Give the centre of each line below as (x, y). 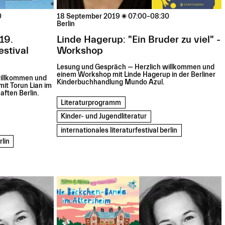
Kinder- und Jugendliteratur (104, 117)
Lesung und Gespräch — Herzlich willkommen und (136, 68)
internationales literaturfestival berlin (119, 130)
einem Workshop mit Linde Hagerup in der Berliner (136, 75)
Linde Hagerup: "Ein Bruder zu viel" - (139, 40)
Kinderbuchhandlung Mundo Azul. (111, 83)
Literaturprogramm (91, 103)
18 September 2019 (89, 17)
